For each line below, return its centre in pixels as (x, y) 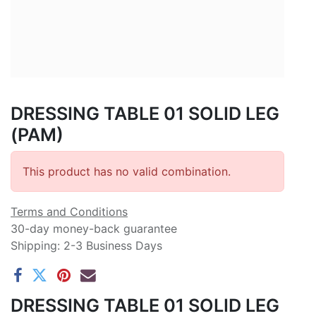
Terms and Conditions (69, 211)
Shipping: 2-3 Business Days (86, 245)
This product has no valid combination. (127, 171)
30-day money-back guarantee (94, 228)
